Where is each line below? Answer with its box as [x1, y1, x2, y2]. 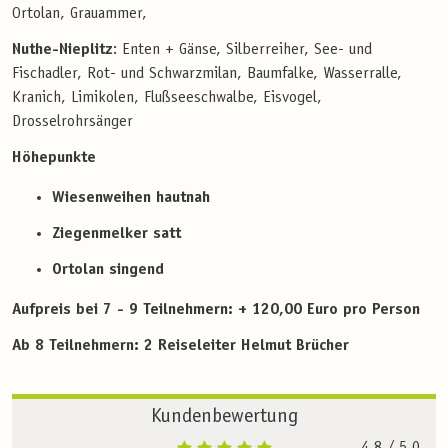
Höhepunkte [12, 149, 96, 166]
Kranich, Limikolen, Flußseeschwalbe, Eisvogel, [12, 89, 322, 106]
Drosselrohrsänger [12, 113, 133, 130]
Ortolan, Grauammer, [12, 5, 147, 22]
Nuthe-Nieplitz [12, 41, 113, 58]
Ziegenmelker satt [52, 225, 181, 242]
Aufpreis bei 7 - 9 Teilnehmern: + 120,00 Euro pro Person [12, 301, 425, 318]
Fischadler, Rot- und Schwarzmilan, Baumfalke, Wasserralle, [12, 65, 402, 82]
